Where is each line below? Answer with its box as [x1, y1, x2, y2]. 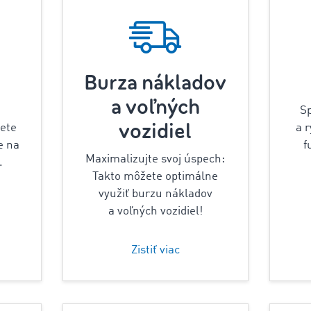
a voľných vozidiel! [108, 205, 203, 217]
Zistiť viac [131, 244, 180, 256]
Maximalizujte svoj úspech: [85, 153, 226, 165]
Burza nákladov [84, 69, 227, 96]
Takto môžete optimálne [92, 171, 219, 183]
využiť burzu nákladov [98, 188, 212, 200]
